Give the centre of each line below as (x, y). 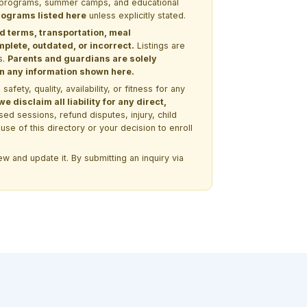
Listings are (160, 45)
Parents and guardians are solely (82, 58)
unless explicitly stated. (136, 15)
